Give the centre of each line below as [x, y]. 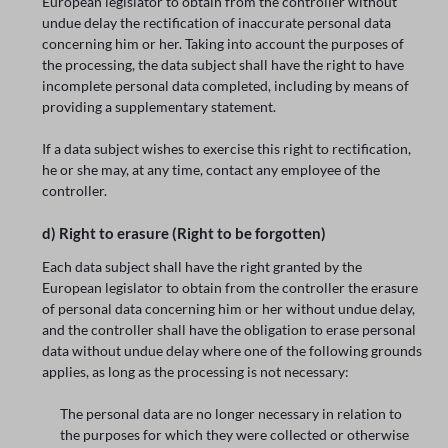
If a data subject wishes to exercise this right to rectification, [227, 149]
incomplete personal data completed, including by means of [226, 86]
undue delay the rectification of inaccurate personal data [217, 23]
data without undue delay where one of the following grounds [232, 350]
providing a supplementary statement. [159, 107]
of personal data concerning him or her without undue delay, [229, 308]
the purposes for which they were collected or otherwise [234, 434]
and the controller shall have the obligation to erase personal [229, 329]
